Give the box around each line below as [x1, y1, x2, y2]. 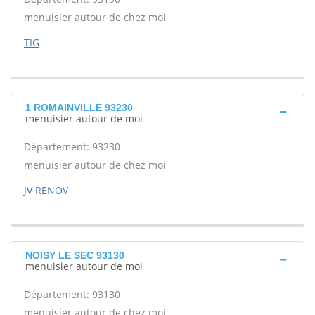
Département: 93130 [24, 288, 120, 301]
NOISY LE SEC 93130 [25, 250, 124, 261]
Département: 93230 [24, 140, 120, 153]
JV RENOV [24, 184, 68, 197]
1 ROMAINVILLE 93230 [25, 102, 133, 113]
